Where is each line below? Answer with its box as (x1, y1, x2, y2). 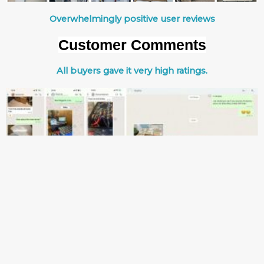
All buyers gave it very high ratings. (57, 65, 207, 76)
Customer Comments (58, 36, 206, 53)
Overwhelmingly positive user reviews (49, 13, 215, 24)
